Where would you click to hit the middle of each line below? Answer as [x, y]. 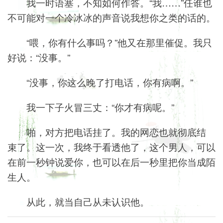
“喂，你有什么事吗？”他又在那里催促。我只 [119, 42]
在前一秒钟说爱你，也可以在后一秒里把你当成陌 [111, 162]
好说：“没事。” [39, 57]
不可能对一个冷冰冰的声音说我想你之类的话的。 [111, 17]
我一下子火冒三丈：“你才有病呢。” [101, 107]
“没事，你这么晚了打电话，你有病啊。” [110, 82]
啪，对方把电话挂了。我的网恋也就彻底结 [116, 132]
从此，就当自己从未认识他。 [88, 202]
